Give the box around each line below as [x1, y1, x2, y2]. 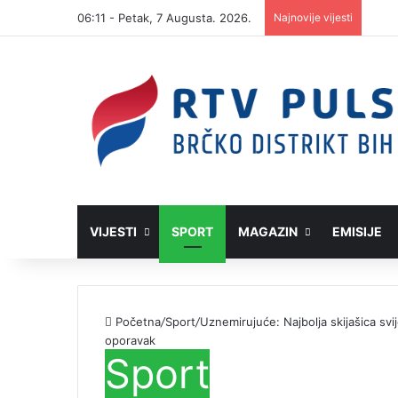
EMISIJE [332, 224, 382, 240]
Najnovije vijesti [274, 11, 353, 24]
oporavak [105, 333, 155, 348]
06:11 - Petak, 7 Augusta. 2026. [77, 11, 251, 25]
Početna [112, 314, 161, 330]
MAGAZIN [238, 224, 298, 240]
